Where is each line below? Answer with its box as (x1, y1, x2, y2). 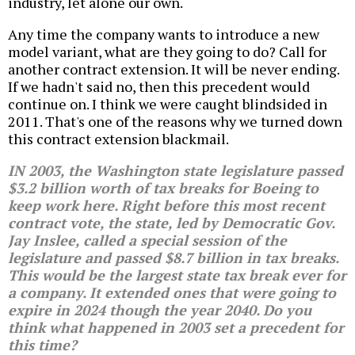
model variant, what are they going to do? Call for (8, 42, 326, 62)
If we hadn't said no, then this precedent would (8, 77, 310, 97)
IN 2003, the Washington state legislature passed (8, 161, 343, 181)
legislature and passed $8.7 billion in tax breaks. (8, 248, 338, 268)
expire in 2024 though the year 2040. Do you (8, 300, 311, 320)
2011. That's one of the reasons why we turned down (8, 112, 342, 132)
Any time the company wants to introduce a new (8, 25, 319, 44)
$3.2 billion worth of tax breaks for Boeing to (8, 178, 319, 198)
